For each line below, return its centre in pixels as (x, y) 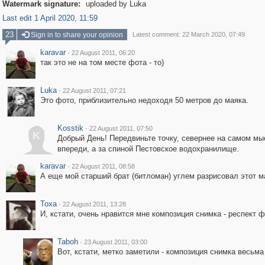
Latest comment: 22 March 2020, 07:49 (188, 34)
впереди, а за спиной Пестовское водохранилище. (148, 149)
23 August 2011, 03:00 (115, 242)
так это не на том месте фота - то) (102, 62)
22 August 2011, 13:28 (94, 204)
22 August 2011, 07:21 (94, 91)
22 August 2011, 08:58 (103, 166)
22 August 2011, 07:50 (121, 128)
